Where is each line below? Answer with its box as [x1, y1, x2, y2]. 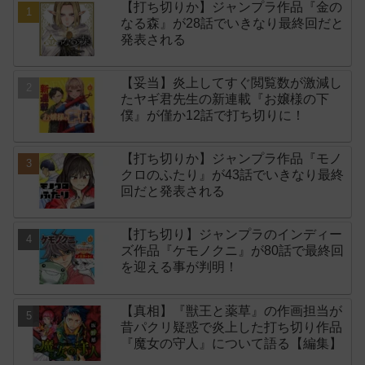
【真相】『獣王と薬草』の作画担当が [121, 303, 343, 318]
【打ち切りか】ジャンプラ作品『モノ [121, 151, 343, 165]
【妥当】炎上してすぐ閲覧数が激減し [121, 75, 343, 90]
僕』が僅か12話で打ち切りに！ [121, 108, 306, 122]
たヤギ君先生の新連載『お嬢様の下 [121, 91, 330, 106]
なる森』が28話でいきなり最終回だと [121, 15, 345, 30]
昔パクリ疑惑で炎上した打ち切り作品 [121, 319, 343, 334]
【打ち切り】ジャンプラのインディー [121, 227, 343, 242]
